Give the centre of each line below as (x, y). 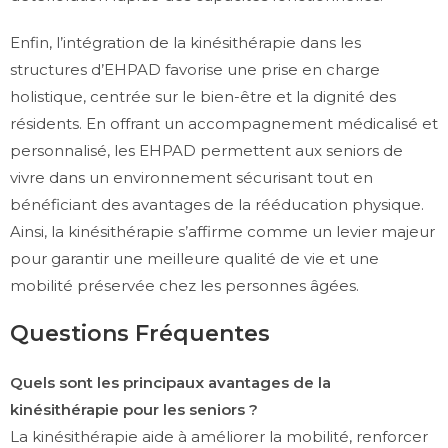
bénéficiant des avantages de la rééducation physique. (217, 205)
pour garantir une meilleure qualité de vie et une (194, 259)
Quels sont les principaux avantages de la (170, 383)
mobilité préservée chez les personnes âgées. (184, 286)
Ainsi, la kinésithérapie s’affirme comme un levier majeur (222, 232)
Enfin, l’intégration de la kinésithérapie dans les (185, 43)
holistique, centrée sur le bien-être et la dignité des (203, 97)
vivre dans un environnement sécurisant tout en (191, 178)
